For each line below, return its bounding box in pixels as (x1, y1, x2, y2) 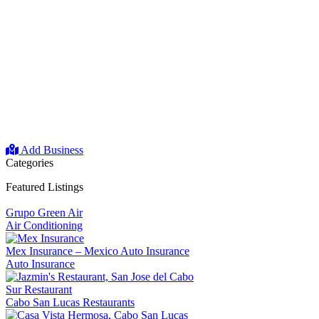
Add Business (19, 144, 83, 157)
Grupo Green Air (6, 206, 83, 219)
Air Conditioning (6, 219, 83, 232)
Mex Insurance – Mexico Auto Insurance (6, 245, 189, 258)
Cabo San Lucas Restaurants (6, 296, 135, 309)
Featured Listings (6, 181, 83, 194)
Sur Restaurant (6, 283, 72, 296)
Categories (6, 157, 53, 169)
